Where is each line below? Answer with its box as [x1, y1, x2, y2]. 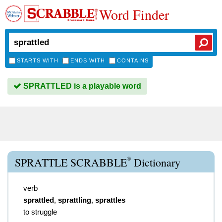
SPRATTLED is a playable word [21, 82, 141, 90]
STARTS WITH [17, 57, 58, 63]
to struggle [23, 208, 57, 216]
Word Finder [99, 5, 169, 24]
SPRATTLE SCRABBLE [15, 155, 127, 169]
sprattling [58, 196, 91, 204]
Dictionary [131, 155, 180, 169]
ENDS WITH [70, 57, 105, 63]
